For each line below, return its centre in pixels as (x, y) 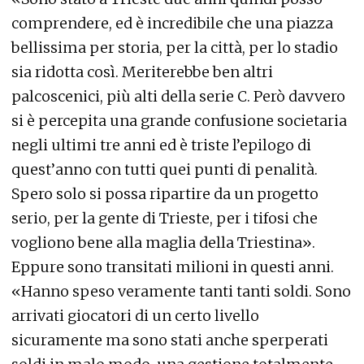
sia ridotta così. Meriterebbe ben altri (142, 72)
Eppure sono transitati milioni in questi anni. (173, 267)
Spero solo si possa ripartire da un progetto (165, 194)
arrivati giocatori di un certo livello (135, 316)
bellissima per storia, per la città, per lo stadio (175, 48)
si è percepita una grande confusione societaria (179, 121)
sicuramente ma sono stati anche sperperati (170, 340)
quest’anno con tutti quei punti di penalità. (165, 169)
